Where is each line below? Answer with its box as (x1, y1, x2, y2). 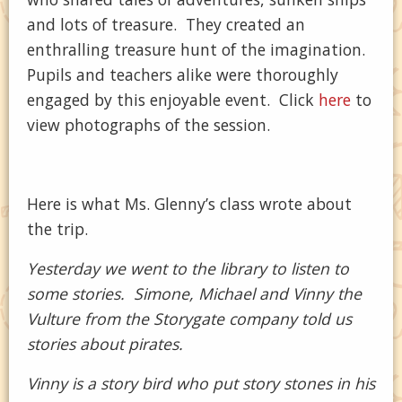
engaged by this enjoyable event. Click (27, 89, 319, 110)
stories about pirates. (27, 333, 183, 354)
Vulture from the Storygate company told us (27, 308, 352, 329)
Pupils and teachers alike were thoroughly (27, 64, 338, 85)
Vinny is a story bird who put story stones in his (27, 372, 375, 394)
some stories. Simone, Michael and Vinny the (27, 283, 362, 304)
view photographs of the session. (27, 114, 270, 135)
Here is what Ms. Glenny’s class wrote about (27, 193, 352, 214)
